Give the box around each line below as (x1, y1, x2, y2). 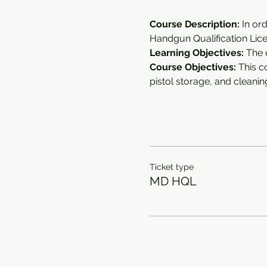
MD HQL (149, 174, 197, 188)
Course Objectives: (149, 61, 236, 73)
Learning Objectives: (149, 47, 246, 58)
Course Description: (149, 18, 240, 30)
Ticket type (149, 162, 194, 172)
